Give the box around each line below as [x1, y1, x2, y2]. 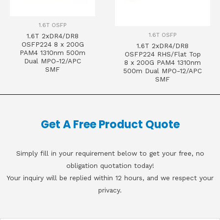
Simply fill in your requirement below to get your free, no [16, 149, 204, 157]
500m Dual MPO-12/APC [123, 67, 202, 75]
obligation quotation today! [66, 161, 154, 169]
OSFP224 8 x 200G [21, 40, 84, 49]
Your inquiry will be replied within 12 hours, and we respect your [6, 173, 214, 182]
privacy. [98, 186, 122, 194]
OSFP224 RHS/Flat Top [124, 50, 201, 58]
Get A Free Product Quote [40, 116, 180, 132]
